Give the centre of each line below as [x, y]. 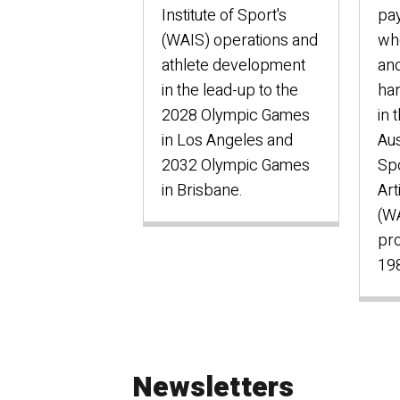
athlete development [233, 66]
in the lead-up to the [230, 91]
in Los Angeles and [227, 141]
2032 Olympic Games [236, 166]
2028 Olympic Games [236, 116]
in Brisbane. [202, 191]
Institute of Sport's [224, 16]
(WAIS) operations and [240, 41]
